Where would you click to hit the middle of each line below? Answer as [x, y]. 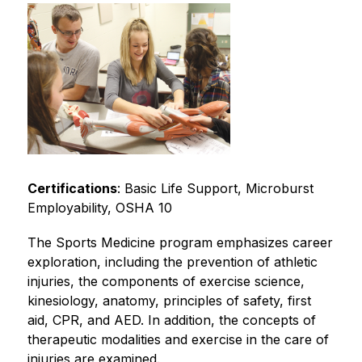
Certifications [72, 189]
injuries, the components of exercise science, [166, 282]
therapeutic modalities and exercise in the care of [178, 340]
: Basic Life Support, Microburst [215, 189]
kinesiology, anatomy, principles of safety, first [169, 301]
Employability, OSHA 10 [99, 208]
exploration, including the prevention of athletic [172, 262]
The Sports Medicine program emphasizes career [180, 243]
